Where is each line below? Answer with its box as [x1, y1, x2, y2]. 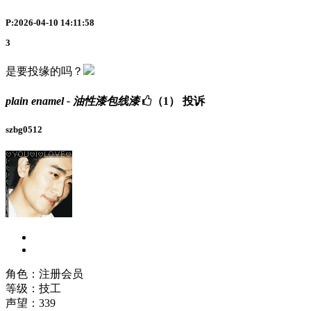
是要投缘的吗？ [6, 65, 83, 78]
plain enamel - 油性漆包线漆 [6, 94, 140, 107]
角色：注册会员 [6, 268, 83, 280]
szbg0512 [6, 124, 42, 135]
